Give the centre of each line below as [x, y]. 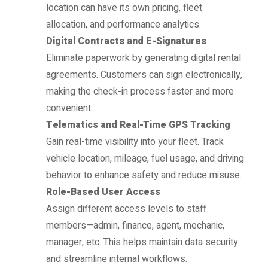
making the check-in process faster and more [140, 92]
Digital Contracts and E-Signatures [127, 42]
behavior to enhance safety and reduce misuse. [144, 176]
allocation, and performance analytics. [124, 25]
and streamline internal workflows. [117, 259]
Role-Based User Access [103, 192]
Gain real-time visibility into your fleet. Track [135, 142]
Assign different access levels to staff [127, 209]
